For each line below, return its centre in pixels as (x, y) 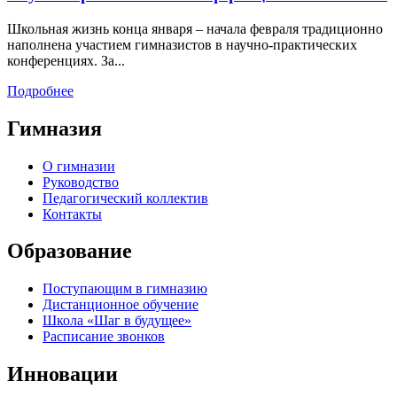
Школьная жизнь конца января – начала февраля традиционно (195, 28)
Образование (70, 251)
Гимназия (54, 128)
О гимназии (79, 166)
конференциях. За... (66, 60)
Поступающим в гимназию (125, 289)
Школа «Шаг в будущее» (117, 321)
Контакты (72, 214)
